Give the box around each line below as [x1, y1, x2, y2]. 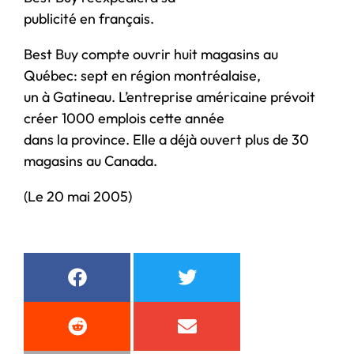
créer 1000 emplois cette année [24, 108, 224, 127]
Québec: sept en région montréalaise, [24, 66, 261, 85]
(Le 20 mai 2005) [24, 186, 132, 205]
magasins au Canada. [24, 151, 157, 170]
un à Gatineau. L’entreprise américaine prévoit [24, 87, 315, 106]
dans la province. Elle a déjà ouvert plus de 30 [24, 130, 309, 149]
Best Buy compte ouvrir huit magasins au [24, 44, 278, 63]
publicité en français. [24, 9, 154, 28]
